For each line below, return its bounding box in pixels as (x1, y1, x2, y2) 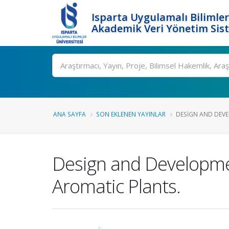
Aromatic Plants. (52, 173, 180, 199)
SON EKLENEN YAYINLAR (96, 110, 166, 118)
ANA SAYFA (53, 110, 86, 118)
